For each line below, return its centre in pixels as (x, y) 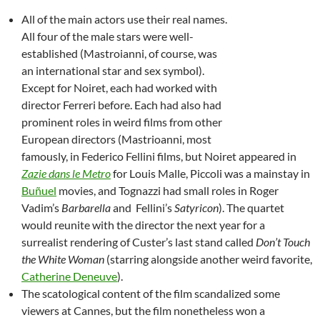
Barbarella (86, 207)
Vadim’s (41, 207)
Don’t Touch (283, 241)
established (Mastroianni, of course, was (119, 53)
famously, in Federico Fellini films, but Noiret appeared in (159, 156)
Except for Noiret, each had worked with (119, 87)
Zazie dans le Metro (66, 173)
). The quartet (251, 207)
